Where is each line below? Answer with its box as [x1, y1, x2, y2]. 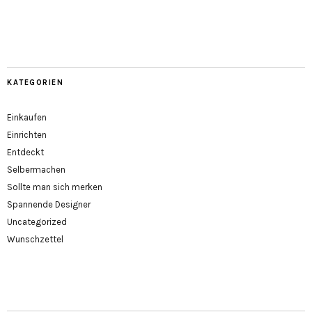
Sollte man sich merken [7, 182, 102, 193]
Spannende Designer [7, 199, 91, 210]
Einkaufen [7, 112, 47, 123]
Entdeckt [7, 147, 44, 158]
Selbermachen [7, 164, 65, 175]
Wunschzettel [7, 234, 63, 245]
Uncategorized [7, 217, 67, 228]
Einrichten [7, 130, 47, 141]
